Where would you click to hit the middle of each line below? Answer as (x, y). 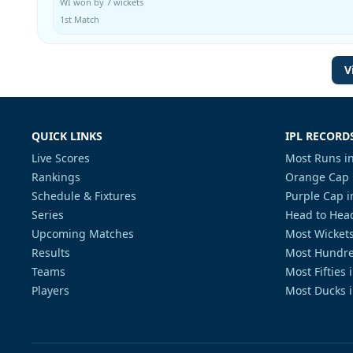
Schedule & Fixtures (84, 196)
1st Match (80, 19)
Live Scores (61, 158)
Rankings (56, 177)
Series (48, 215)
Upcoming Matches (83, 234)
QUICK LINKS (67, 136)
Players (50, 290)
